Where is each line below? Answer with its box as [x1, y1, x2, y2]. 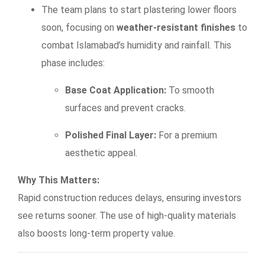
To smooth [166, 84, 214, 96]
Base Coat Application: [65, 84, 166, 96]
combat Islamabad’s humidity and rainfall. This [41, 39, 231, 51]
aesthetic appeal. [65, 147, 137, 159]
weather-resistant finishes [117, 21, 235, 33]
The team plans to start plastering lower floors [41, 4, 237, 15]
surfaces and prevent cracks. [65, 102, 186, 114]
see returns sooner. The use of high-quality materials [18, 209, 236, 221]
